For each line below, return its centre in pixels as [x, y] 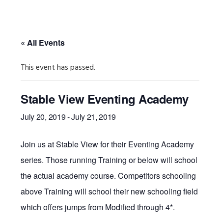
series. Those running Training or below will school [109, 160]
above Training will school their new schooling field [110, 191]
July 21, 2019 [94, 116]
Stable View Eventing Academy [105, 98]
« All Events [43, 42]
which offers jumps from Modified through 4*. [98, 207]
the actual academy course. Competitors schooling [109, 175]
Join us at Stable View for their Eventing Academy [108, 144]
